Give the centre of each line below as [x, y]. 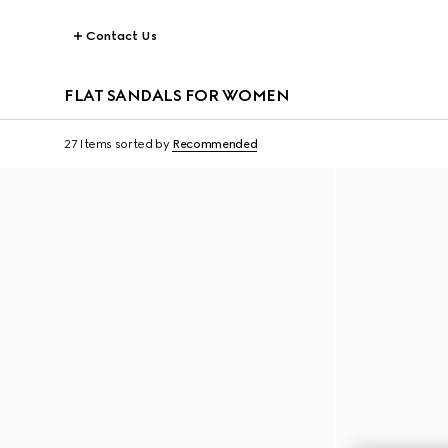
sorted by [142, 144]
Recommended [215, 144]
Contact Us [121, 36]
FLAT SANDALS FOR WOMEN [177, 95]
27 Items [88, 144]
